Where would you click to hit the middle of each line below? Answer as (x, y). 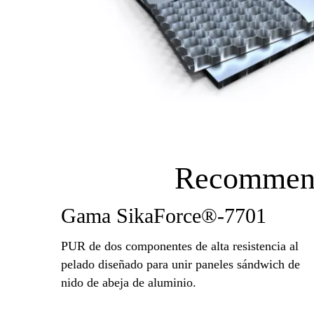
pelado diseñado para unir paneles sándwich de (180, 264)
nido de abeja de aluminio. (129, 282)
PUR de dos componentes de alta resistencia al (180, 246)
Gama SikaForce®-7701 (164, 216)
